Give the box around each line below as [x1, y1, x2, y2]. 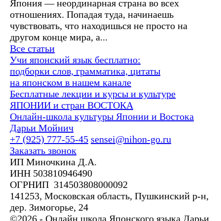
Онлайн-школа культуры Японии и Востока [10, 110, 194, 122]
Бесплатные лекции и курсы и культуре [10, 88, 176, 99]
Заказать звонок [10, 145, 76, 156]
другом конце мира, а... [10, 31, 108, 42]
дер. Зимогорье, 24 [10, 201, 88, 213]
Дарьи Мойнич [10, 122, 74, 133]
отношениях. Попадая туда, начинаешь [10, 8, 174, 20]
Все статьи [10, 42, 55, 54]
